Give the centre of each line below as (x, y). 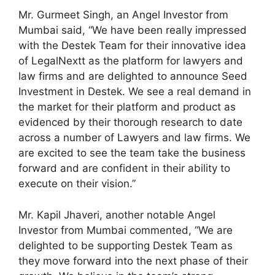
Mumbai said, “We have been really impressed (133, 30)
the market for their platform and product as (127, 107)
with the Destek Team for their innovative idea (132, 46)
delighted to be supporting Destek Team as (126, 245)
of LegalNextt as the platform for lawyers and (131, 61)
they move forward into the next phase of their (133, 261)
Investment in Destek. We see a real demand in (135, 92)
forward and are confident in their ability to (124, 168)
